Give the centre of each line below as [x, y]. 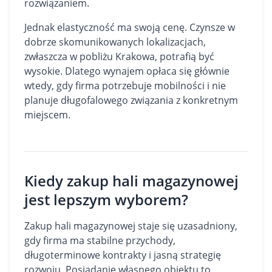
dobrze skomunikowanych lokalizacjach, [115, 42]
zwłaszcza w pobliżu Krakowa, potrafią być [119, 56]
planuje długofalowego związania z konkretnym [131, 100]
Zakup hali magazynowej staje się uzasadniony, [131, 226]
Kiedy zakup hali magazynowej [131, 181]
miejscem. [47, 115]
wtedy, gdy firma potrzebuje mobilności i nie [125, 86]
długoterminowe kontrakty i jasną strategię [123, 255]
